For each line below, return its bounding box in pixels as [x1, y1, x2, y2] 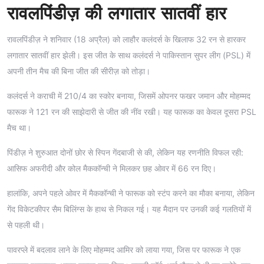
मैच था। [7, 122, 31, 133]
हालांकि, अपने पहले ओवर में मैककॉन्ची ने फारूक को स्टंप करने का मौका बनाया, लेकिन [7, 187, 255, 198]
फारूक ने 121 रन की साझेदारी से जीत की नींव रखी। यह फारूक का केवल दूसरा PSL [7, 106, 256, 117]
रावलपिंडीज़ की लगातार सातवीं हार [7, 1, 226, 24]
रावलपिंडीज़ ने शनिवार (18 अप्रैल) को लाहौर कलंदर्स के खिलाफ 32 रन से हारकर [7, 34, 246, 44]
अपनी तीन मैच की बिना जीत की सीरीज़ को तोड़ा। [7, 65, 150, 76]
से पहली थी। [7, 219, 45, 230]
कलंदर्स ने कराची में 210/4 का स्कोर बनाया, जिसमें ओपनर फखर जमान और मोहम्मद [7, 90, 250, 101]
